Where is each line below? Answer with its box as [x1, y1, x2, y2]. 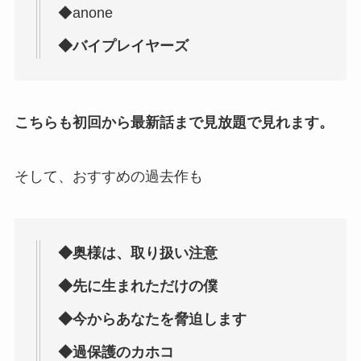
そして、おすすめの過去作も [14, 168, 203, 185]
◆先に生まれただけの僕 [57, 278, 218, 295]
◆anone [57, 4, 113, 21]
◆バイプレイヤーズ [57, 37, 189, 54]
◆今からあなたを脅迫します [57, 311, 247, 328]
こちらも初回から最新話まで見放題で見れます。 [14, 114, 334, 131]
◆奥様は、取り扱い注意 [57, 245, 218, 262]
